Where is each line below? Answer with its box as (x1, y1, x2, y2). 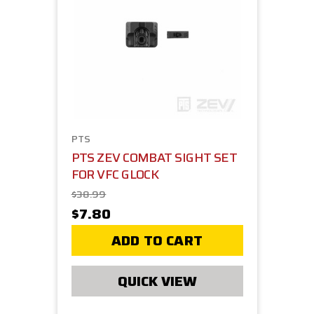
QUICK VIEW (117, 270, 197, 293)
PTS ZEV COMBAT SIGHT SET (71, 148, 238, 168)
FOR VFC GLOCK (71, 165, 159, 185)
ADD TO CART (111, 229, 203, 252)
